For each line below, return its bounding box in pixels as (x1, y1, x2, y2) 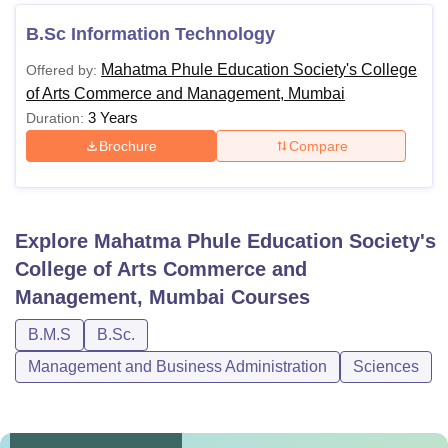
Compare (288, 137, 348, 154)
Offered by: (26, 62, 97, 78)
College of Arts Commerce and (15, 258, 307, 280)
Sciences (353, 358, 419, 375)
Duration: (26, 110, 84, 126)
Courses (225, 286, 310, 308)
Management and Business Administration (28, 358, 327, 375)
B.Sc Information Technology (26, 24, 275, 44)
